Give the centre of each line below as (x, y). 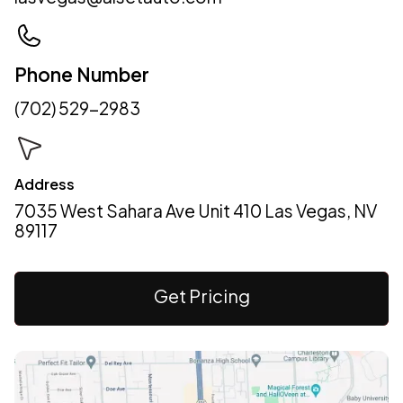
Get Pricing (201, 296)
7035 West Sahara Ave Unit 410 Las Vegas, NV (196, 210)
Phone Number (82, 74)
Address (45, 184)
